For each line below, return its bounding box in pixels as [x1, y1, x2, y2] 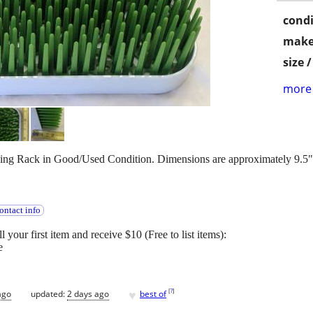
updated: [31, 287, 67, 300]
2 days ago [67, 287, 109, 300]
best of [140, 287, 166, 300]
